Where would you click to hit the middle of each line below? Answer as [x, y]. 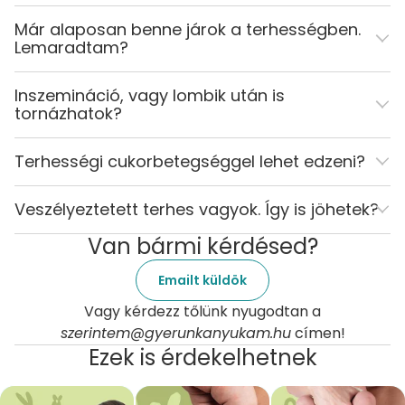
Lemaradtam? [71, 47]
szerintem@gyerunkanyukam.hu [175, 333]
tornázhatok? [68, 113]
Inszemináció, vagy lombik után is [150, 95]
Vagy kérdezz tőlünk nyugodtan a [202, 311]
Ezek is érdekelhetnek [202, 357]
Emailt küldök [202, 280]
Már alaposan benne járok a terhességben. [188, 29]
